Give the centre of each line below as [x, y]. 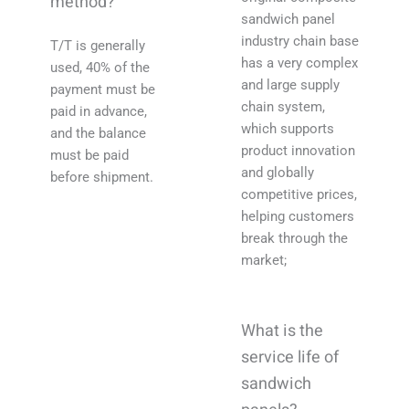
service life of [290, 358]
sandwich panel [288, 20]
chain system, [283, 107]
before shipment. [102, 178]
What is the [282, 331]
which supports [288, 129]
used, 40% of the [100, 68]
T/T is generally [98, 46]
